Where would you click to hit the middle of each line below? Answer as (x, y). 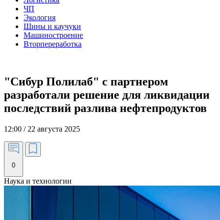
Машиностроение (53, 35)
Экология (40, 17)
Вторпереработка (53, 44)
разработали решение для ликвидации (107, 95)
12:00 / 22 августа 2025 (42, 129)
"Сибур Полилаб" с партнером (86, 81)
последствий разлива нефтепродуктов (105, 108)
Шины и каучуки (52, 26)
